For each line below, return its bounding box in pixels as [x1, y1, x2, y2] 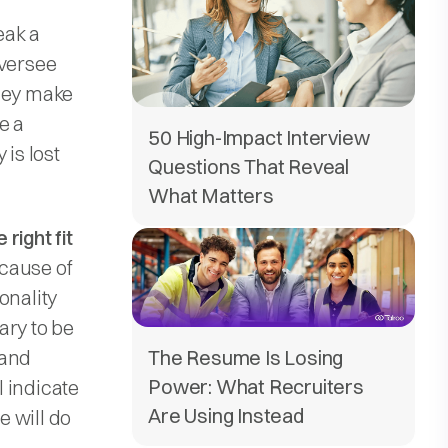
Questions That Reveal [148, 153, 349, 179]
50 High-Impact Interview [148, 124, 370, 150]
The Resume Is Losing [148, 344, 344, 370]
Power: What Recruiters [148, 373, 364, 399]
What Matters [148, 182, 274, 208]
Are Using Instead [148, 402, 304, 428]
